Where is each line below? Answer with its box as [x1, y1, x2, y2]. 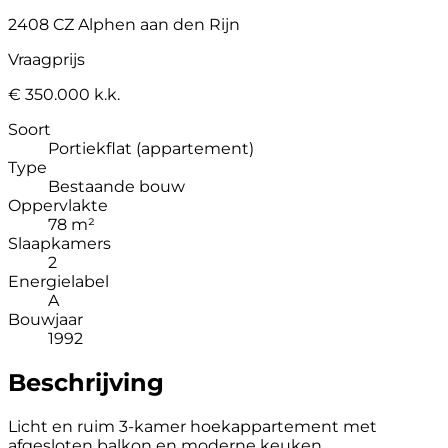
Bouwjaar [8, 309, 83, 329]
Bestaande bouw [48, 176, 185, 196]
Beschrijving [8, 367, 164, 397]
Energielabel [8, 271, 109, 291]
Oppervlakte [8, 195, 108, 215]
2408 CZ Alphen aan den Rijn [8, 14, 240, 34]
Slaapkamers [8, 233, 111, 253]
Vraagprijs [8, 49, 85, 69]
